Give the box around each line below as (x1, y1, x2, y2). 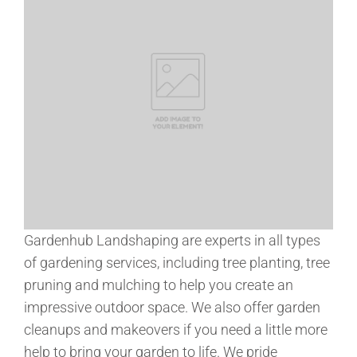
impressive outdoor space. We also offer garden (24, 298, 320, 316)
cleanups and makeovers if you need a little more (24, 320, 328, 338)
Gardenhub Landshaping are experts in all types (24, 231, 320, 249)
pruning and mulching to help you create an (24, 276, 293, 293)
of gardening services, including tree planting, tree (24, 253, 330, 271)
